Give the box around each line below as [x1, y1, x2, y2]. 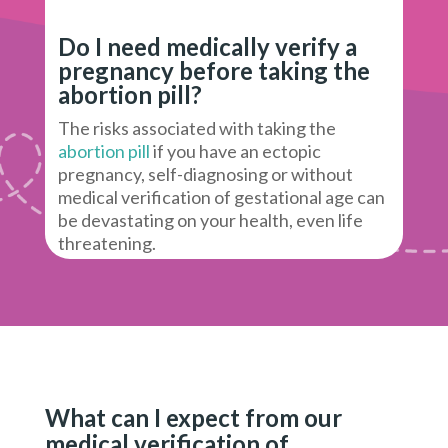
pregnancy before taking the [58, 56, 371, 86]
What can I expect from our [44, 403, 342, 433]
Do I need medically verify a [58, 32, 358, 62]
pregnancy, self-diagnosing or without [58, 163, 354, 186]
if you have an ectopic [150, 140, 322, 163]
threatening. [58, 232, 157, 255]
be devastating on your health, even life [58, 209, 364, 232]
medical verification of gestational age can [58, 186, 386, 209]
